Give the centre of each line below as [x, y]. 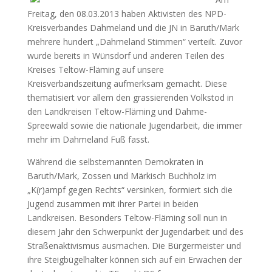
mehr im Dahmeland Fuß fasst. [88, 139]
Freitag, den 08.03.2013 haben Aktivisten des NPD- [127, 14]
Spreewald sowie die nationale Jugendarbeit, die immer [134, 125]
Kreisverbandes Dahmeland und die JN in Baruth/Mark [133, 28]
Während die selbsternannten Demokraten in [115, 162]
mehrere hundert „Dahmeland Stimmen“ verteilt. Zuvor [134, 42]
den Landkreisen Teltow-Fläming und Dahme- [117, 111]
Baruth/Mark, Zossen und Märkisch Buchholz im [122, 176]
